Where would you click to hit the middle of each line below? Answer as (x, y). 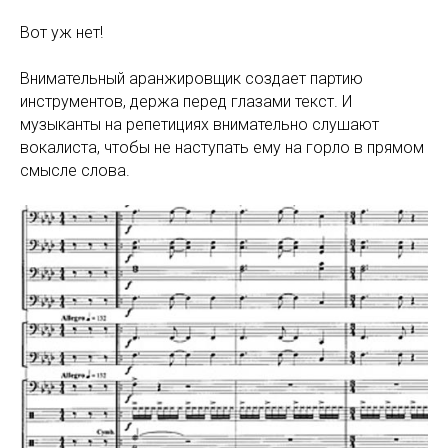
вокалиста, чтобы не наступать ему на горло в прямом (222, 147)
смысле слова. (75, 170)
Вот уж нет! (61, 32)
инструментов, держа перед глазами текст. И (186, 101)
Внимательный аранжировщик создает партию (191, 78)
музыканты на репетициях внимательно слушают (199, 124)
